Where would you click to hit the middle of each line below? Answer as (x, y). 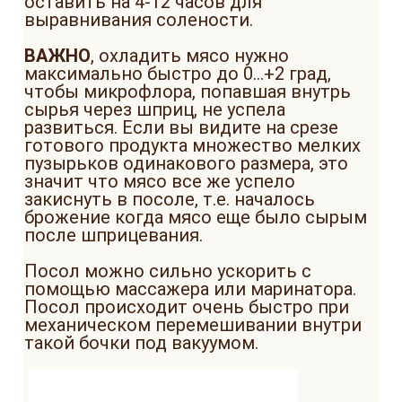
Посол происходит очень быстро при (187, 307)
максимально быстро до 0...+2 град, (178, 74)
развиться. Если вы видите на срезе (181, 127)
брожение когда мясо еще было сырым (196, 217)
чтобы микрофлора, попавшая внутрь (188, 92)
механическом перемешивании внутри (193, 325)
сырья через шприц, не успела (155, 109)
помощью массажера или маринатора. (190, 289)
